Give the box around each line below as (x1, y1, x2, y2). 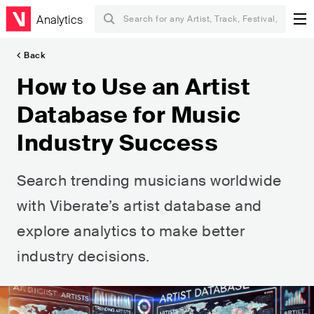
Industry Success (17, 128, 218, 158)
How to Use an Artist (17, 72, 250, 102)
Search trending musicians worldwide (17, 171, 282, 191)
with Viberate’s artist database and (17, 196, 262, 216)
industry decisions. (17, 247, 150, 266)
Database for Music (17, 100, 240, 130)
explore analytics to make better (17, 221, 245, 241)
